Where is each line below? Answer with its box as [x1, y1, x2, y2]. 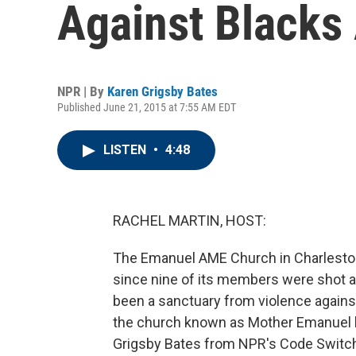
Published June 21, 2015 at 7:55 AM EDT [57, 101, 236, 114]
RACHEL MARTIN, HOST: [113, 212, 266, 229]
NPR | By [57, 83, 107, 99]
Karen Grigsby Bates [107, 83, 218, 99]
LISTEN [103, 142, 149, 157]
